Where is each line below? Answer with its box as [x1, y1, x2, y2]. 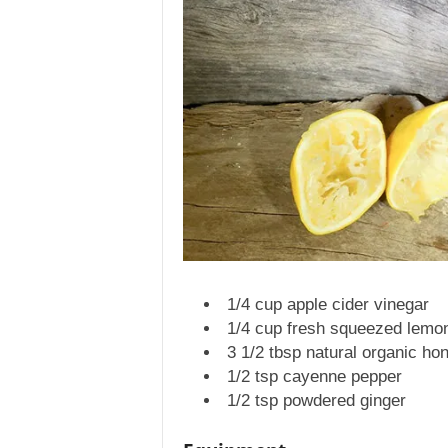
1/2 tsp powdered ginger [226, 391, 406, 411]
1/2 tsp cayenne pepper [226, 367, 402, 387]
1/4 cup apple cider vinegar [226, 295, 429, 315]
